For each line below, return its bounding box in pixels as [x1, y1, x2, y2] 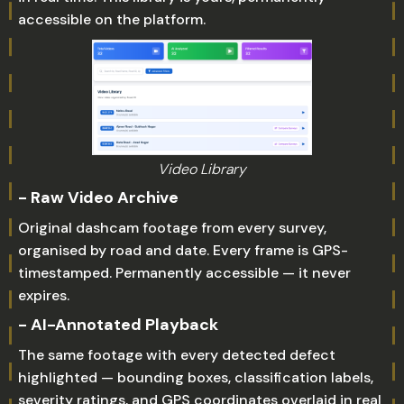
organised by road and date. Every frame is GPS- [18, 241, 348, 260]
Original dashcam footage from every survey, [18, 218, 326, 237]
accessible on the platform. [18, 10, 206, 29]
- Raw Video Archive [18, 187, 179, 208]
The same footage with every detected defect [18, 345, 335, 364]
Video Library [158, 160, 246, 179]
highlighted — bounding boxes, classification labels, [18, 368, 373, 387]
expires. [18, 286, 69, 305]
